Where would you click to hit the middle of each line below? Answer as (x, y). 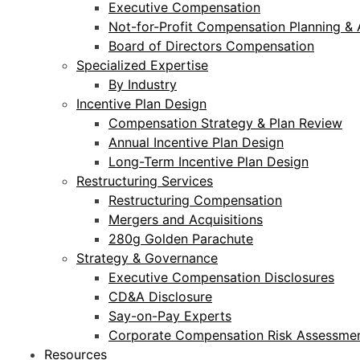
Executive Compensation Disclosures (221, 277)
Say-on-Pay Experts (170, 315)
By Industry (143, 84)
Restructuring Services (145, 180)
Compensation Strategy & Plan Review (225, 123)
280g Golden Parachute (181, 238)
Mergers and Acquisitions (186, 219)
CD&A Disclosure (160, 296)
